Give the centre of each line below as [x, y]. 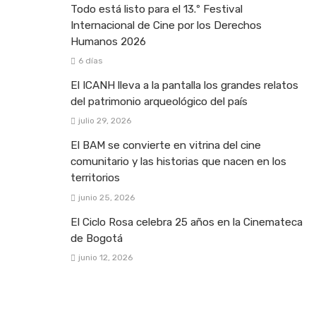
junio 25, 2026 [106, 197]
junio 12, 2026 [105, 257]
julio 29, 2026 [104, 121]
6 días [90, 61]
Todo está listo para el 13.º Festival [157, 10]
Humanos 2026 [108, 42]
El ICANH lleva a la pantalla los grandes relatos [184, 86]
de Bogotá [97, 238]
